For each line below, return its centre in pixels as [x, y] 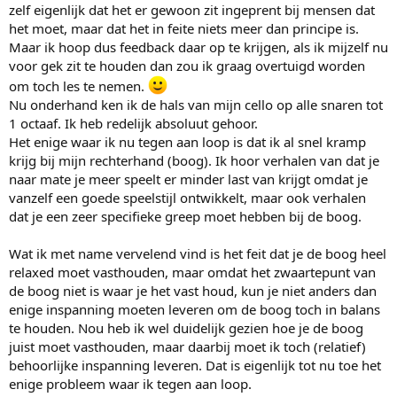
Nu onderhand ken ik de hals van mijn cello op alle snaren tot [196, 104]
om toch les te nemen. [78, 86]
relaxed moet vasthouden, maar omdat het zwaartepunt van [192, 272]
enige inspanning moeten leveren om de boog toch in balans [195, 309]
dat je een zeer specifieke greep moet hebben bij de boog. [185, 216]
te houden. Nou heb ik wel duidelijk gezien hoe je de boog [186, 327]
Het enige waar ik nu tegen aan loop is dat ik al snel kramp [187, 141]
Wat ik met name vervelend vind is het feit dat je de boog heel [198, 253]
